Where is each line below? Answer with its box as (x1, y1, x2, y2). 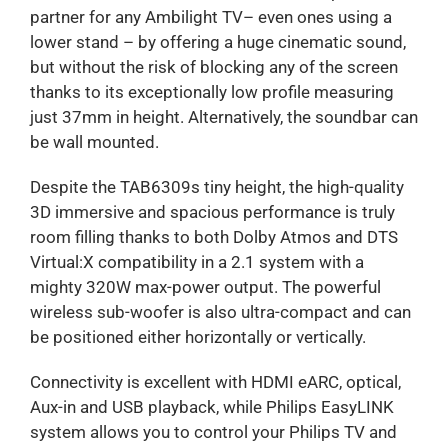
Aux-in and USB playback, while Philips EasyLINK (29, 396, 394, 417)
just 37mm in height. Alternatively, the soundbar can (29, 106, 418, 127)
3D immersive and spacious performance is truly (29, 201, 395, 222)
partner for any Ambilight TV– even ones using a (29, 6, 392, 27)
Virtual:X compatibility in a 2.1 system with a (29, 251, 364, 272)
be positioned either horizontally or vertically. (29, 326, 366, 347)
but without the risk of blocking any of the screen (29, 56, 398, 77)
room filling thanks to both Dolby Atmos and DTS (29, 226, 398, 247)
